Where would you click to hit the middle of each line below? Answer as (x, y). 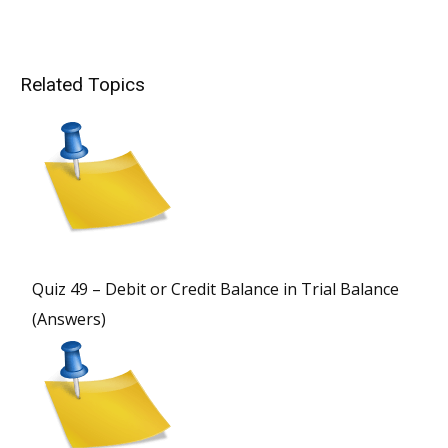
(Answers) (69, 319)
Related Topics (82, 85)
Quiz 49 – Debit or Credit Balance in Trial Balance (215, 289)
